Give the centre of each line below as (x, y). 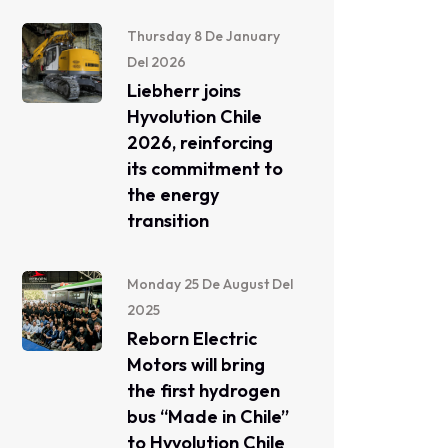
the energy (173, 194)
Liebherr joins (184, 90)
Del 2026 (156, 62)
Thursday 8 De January (203, 36)
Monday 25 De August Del (210, 284)
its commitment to (205, 168)
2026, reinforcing (200, 142)
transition (168, 220)
